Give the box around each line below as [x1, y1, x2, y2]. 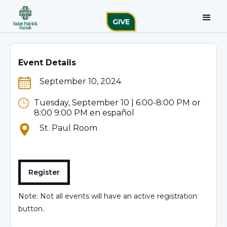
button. [18, 204, 44, 213]
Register [28, 168, 60, 177]
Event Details [18, 58, 76, 67]
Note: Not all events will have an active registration [18, 192, 197, 201]
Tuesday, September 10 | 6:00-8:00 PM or [33, 98, 201, 107]
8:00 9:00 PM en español [33, 108, 134, 118]
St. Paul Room [40, 123, 97, 133]
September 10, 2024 [40, 77, 121, 86]
